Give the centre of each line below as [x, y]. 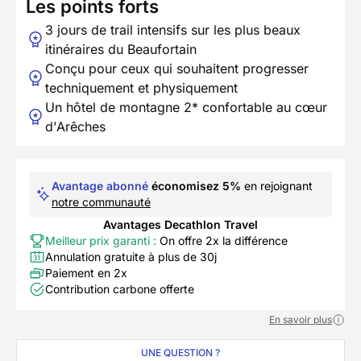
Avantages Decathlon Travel [180, 224]
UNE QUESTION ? [180, 352]
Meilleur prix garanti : [101, 240]
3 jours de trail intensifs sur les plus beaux [173, 29]
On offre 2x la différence [222, 240]
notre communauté [101, 201]
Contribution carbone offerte [120, 288]
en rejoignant [277, 185]
